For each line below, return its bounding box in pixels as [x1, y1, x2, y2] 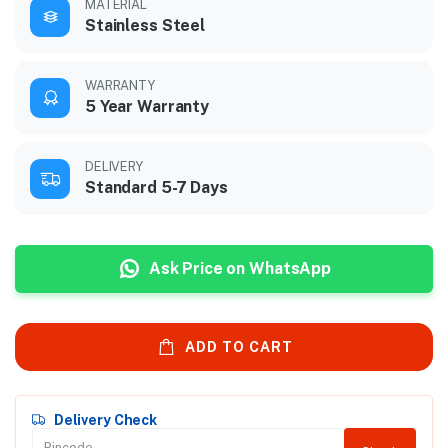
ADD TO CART [184, 338, 293, 355]
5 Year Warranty [85, 97, 210, 116]
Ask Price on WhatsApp [148, 259, 332, 278]
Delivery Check [53, 412, 158, 428]
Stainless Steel [85, 16, 206, 35]
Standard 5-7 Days [85, 178, 228, 197]
